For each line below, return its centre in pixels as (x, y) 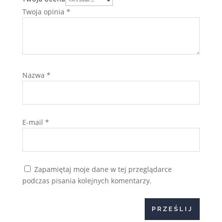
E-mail (33, 122)
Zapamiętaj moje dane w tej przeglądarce (103, 169)
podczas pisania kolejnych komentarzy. (87, 181)
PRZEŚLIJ (172, 209)
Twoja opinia (44, 12)
